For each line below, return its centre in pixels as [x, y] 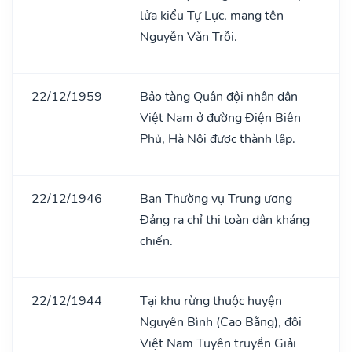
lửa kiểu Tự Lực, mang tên [212, 15]
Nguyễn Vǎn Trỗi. [189, 37]
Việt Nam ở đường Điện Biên [220, 117]
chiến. [156, 241]
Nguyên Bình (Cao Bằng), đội [221, 322]
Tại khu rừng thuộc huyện [211, 301]
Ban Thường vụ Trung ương [216, 198]
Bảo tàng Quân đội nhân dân [219, 96]
